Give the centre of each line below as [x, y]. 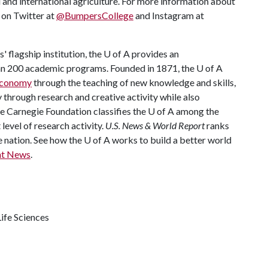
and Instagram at [169, 15]
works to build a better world [171, 140]
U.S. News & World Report [156, 125]
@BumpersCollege [95, 15]
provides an [154, 54]
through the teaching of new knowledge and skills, [134, 82]
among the [197, 111]
